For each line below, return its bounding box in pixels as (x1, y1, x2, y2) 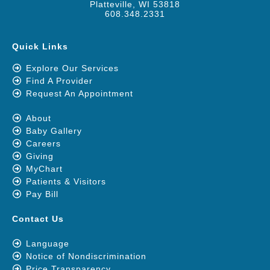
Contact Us (12, 213, 64, 224)
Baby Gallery (25, 125, 82, 136)
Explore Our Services (25, 63, 119, 73)
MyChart (25, 163, 63, 174)
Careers (25, 138, 61, 148)
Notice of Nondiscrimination (25, 251, 146, 261)
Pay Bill (25, 189, 58, 199)
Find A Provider (25, 75, 93, 86)
